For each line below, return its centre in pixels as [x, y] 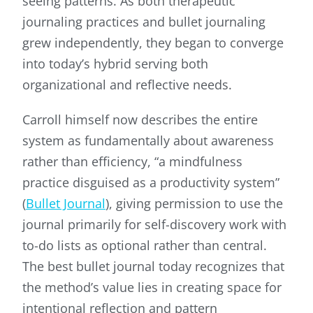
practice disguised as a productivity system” [151, 183]
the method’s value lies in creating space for [152, 287]
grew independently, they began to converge [153, 43]
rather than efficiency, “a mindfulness [132, 162]
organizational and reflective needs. [127, 85]
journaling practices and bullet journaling [144, 22]
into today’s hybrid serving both [115, 64]
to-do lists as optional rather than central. [145, 246]
